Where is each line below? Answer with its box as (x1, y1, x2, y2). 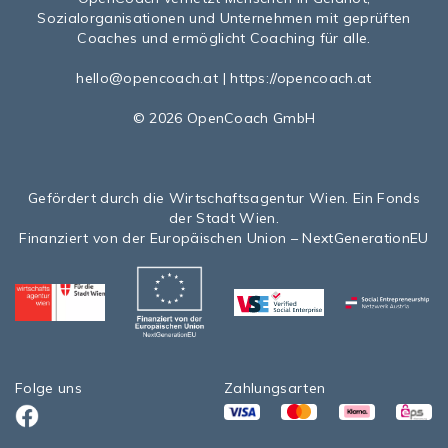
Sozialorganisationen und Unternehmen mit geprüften (37, 8, 411, 27)
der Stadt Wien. (169, 208, 279, 227)
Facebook (14, 415, 82, 434)
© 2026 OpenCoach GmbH (132, 108, 316, 127)
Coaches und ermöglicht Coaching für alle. (77, 28, 371, 47)
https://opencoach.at (230, 68, 372, 87)
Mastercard (297, 411, 377, 430)
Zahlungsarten (224, 378, 326, 397)
